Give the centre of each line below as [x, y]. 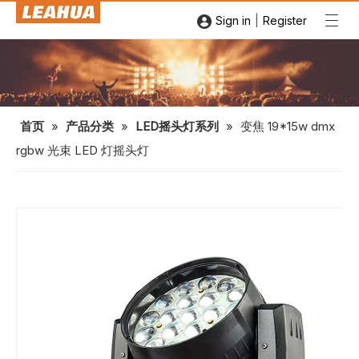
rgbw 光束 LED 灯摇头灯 [83, 150]
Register [285, 20]
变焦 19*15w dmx [288, 126]
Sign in [233, 20]
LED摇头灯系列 [177, 126]
